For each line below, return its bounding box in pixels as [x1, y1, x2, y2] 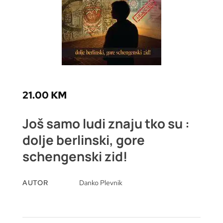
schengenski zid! [22, 147, 127, 165]
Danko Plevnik [79, 178, 123, 187]
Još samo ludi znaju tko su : [22, 114, 190, 132]
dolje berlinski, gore [22, 130, 145, 149]
